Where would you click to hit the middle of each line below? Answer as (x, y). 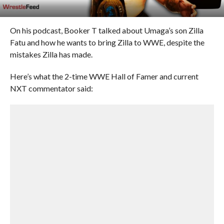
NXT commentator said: (51, 88)
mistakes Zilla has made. (51, 54)
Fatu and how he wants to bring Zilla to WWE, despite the (107, 42)
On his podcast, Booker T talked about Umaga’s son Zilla (106, 30)
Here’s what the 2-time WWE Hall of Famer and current (104, 76)
